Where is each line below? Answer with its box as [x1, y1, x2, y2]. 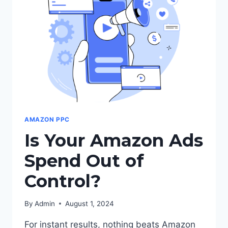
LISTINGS [68, 6, 103, 15]
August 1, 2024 [65, 199, 115, 208]
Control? [24, 170, 101, 192]
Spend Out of [24, 150, 144, 172]
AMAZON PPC [24, 116, 70, 124]
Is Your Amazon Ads [24, 130, 203, 152]
